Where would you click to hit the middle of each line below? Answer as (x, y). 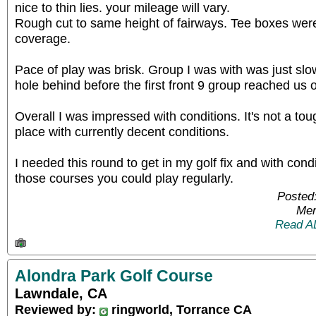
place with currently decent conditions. (122, 132)
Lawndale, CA (61, 293)
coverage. (43, 38)
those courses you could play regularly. (124, 178)
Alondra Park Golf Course (114, 275)
